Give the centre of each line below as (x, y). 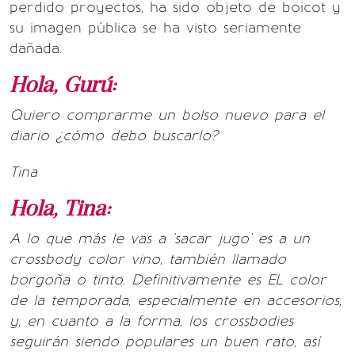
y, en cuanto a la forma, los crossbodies (151, 321)
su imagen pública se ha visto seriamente (155, 27)
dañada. (36, 48)
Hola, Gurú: (63, 85)
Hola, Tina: (60, 208)
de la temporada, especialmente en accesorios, (176, 300)
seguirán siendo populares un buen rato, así (165, 341)
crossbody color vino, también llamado (148, 259)
